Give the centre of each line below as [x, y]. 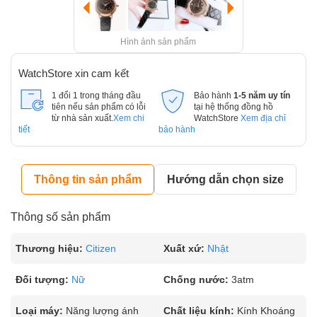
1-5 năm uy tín [261, 96]
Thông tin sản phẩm [87, 179]
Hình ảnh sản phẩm [158, 42]
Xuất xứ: [184, 248]
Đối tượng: [42, 279]
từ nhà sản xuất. [82, 118]
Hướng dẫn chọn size [225, 179]
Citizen [101, 248]
